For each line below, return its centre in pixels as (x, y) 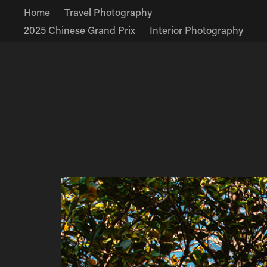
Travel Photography (108, 12)
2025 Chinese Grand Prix (80, 30)
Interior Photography (197, 30)
